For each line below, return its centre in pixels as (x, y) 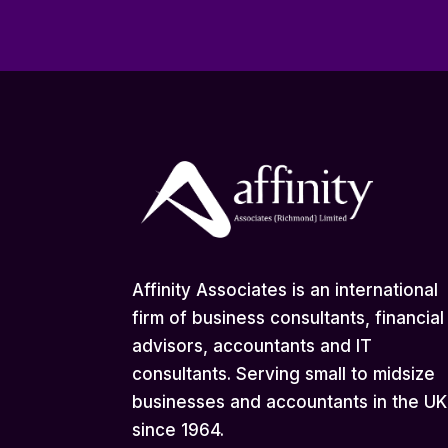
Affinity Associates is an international (285, 289)
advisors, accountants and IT (252, 345)
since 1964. (178, 429)
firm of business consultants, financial (288, 317)
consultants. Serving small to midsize (283, 373)
